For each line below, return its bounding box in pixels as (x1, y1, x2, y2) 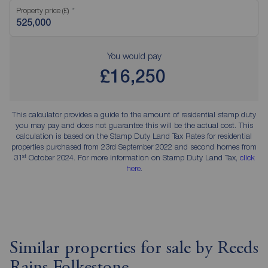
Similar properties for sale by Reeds (10, 240, 258, 258)
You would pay (106, 50, 162, 62)
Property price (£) (16, 6, 69, 16)
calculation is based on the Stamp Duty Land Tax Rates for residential (16, 131, 252, 141)
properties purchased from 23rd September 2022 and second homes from (11, 142, 257, 152)
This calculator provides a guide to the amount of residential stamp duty (12, 109, 256, 120)
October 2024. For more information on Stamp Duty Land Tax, (26, 153, 240, 163)
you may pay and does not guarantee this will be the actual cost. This (15, 120, 253, 130)
